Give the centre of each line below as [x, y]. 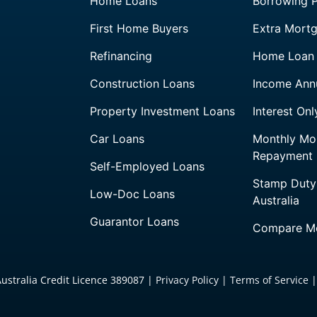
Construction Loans [143, 83]
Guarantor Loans [135, 221]
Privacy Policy [188, 279]
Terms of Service [270, 279]
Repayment [283, 155]
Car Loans [117, 138]
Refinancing [121, 56]
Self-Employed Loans [148, 166]
